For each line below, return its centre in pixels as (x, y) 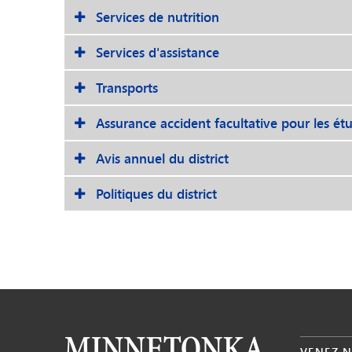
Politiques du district (156, 194)
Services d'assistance (158, 52)
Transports (127, 88)
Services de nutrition (158, 17)
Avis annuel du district (162, 158)
